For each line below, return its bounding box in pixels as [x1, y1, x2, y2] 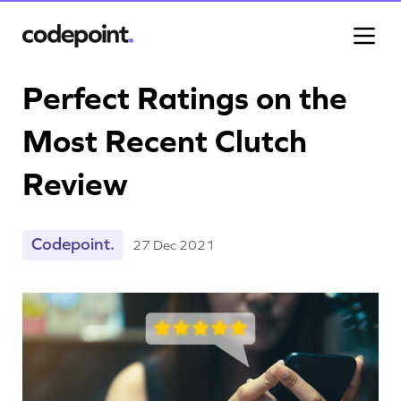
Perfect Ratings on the [22, 80, 347, 118]
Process [150, 208, 251, 243]
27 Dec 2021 [132, 237, 215, 253]
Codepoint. [31, 234, 115, 254]
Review [22, 166, 128, 204]
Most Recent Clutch [22, 123, 307, 161]
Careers [149, 329, 252, 364]
